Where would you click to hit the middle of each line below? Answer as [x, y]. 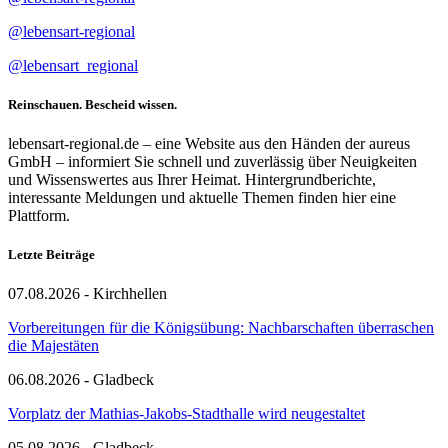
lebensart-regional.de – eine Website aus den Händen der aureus [209, 143]
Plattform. [39, 215]
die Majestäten [53, 346]
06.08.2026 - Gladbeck [81, 380]
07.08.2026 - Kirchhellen [87, 294]
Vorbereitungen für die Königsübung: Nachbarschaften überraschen [221, 328]
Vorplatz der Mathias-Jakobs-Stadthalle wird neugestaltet [186, 414]
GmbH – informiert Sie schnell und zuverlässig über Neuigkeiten [212, 161]
